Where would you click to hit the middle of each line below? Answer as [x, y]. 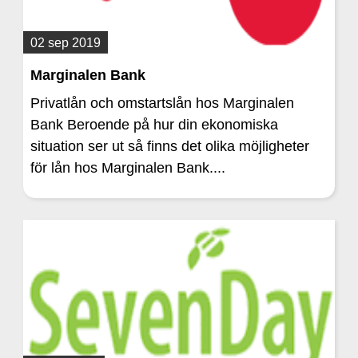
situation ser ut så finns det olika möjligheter [170, 146]
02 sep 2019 [66, 42]
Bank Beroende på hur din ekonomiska [155, 125]
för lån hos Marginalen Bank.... [128, 168]
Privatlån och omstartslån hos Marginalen [163, 103]
